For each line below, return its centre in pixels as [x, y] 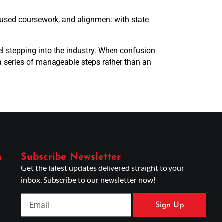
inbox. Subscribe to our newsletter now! [88, 179]
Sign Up [169, 205]
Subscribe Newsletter [71, 157]
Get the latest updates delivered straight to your [102, 167]
